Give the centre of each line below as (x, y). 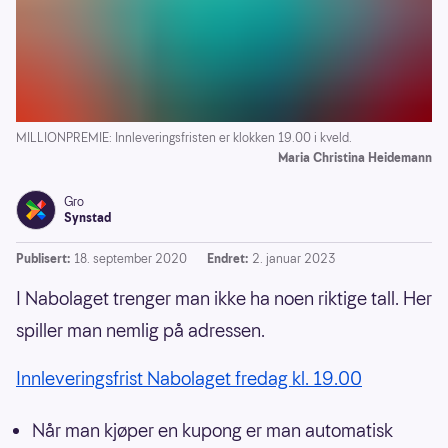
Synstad (87, 218)
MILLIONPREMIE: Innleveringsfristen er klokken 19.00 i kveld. (184, 138)
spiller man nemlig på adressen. (140, 331)
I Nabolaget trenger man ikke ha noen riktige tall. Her (224, 299)
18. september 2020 (130, 259)
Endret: (227, 259)
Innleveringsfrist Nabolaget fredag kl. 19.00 (189, 379)
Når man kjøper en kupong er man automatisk (212, 431)
